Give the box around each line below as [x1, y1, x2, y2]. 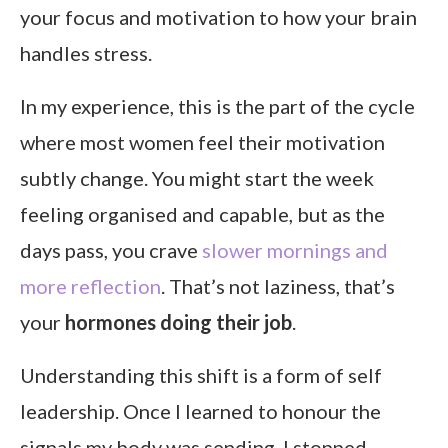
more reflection [20, 274, 161, 299]
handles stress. [20, 41, 152, 66]
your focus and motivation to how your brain [20, 5, 417, 30]
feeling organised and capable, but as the [20, 202, 385, 227]
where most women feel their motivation [20, 130, 385, 155]
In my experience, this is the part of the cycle [20, 94, 415, 119]
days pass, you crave [20, 238, 202, 263]
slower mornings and [202, 238, 388, 263]
